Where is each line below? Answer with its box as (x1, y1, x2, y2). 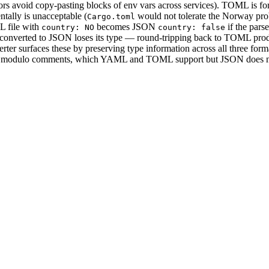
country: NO (41, 22, 94, 32)
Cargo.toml (87, 11, 135, 21)
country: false (158, 22, 225, 32)
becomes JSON (94, 21, 158, 32)
